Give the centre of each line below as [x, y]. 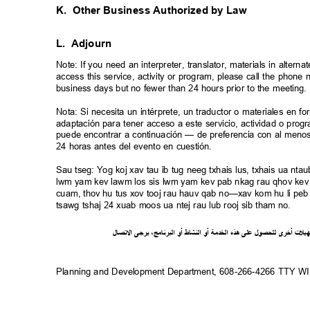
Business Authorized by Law [178, 10]
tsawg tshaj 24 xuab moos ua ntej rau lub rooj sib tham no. [176, 205]
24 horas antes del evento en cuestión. [137, 146]
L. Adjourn [90, 44]
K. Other [79, 10]
